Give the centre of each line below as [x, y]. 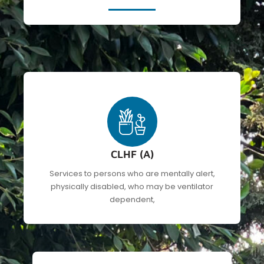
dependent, [132, 199]
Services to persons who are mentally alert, [132, 173]
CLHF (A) [132, 154]
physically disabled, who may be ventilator [132, 186]
